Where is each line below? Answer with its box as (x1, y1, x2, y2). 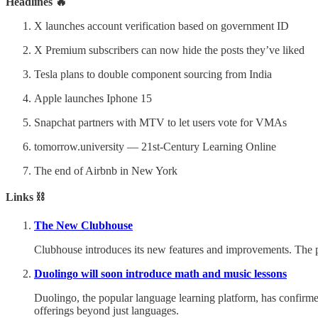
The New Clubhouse (34, 219, 133, 231)
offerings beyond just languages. (34, 304, 179, 317)
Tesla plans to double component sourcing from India (34, 67, 272, 80)
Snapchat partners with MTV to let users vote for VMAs (34, 116, 287, 128)
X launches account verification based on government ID (34, 19, 289, 32)
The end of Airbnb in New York (34, 164, 177, 177)
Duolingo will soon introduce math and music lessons (34, 267, 287, 280)
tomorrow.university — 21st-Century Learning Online (34, 140, 276, 153)
